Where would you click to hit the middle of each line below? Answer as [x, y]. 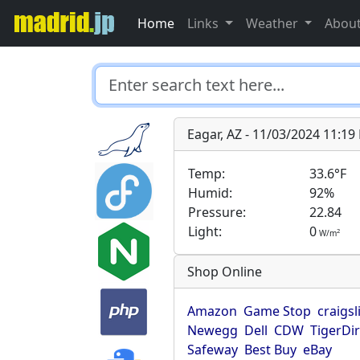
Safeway [213, 350]
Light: [205, 231]
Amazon [213, 311]
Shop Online [225, 272]
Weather [273, 23]
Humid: [211, 193]
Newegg [213, 330]
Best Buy [271, 350]
